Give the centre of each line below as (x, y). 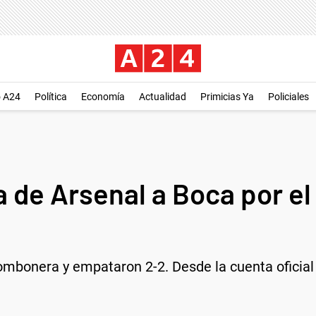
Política (51, 97)
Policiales (288, 97)
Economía (103, 97)
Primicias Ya (227, 97)
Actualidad (163, 97)
